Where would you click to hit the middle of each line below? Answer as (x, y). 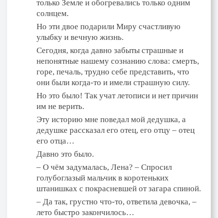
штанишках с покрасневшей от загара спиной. (119, 188)
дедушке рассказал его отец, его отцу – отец (116, 130)
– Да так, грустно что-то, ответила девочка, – (117, 201)
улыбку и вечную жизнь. (80, 37)
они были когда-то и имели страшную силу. (113, 82)
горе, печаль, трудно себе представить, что (113, 72)
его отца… (55, 141)
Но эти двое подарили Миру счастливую (109, 26)
